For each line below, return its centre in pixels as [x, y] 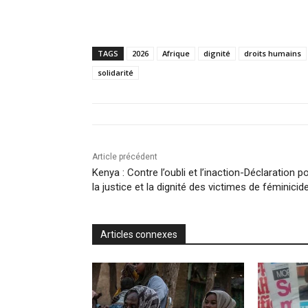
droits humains [273, 54]
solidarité [116, 73]
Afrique [176, 54]
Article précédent [125, 157]
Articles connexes [139, 235]
